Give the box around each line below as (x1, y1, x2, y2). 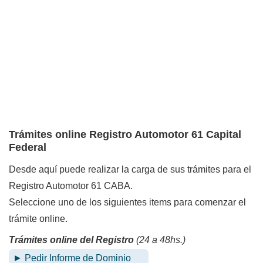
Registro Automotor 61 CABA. (9, 180, 133, 191)
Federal (9, 141, 46, 153)
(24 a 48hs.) (134, 234, 186, 245)
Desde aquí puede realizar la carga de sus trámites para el (9, 164, 251, 174)
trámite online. (9, 213, 68, 224)
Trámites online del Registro (9, 234, 134, 245)
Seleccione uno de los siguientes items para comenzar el (9, 197, 246, 207)
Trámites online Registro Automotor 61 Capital (9, 128, 241, 140)
